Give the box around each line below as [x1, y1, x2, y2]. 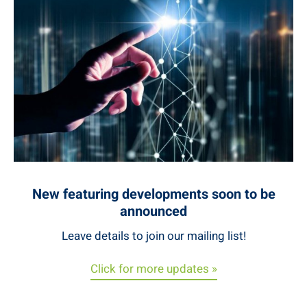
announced [120, 201, 187, 222]
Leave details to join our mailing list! [61, 228, 246, 245]
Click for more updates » [90, 260, 217, 278]
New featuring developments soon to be [32, 184, 275, 205]
